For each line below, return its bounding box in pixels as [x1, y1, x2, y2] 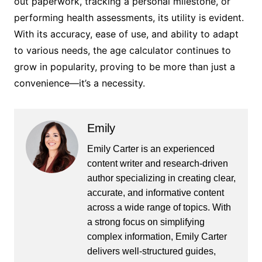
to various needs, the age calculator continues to [13, 44, 231, 57]
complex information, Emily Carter [87, 232, 227, 242]
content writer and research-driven [87, 158, 228, 169]
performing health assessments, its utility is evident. [13, 12, 244, 24]
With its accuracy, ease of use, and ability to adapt [13, 28, 239, 40]
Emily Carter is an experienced [87, 144, 215, 154]
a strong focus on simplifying [87, 217, 205, 227]
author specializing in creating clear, [87, 173, 236, 184]
